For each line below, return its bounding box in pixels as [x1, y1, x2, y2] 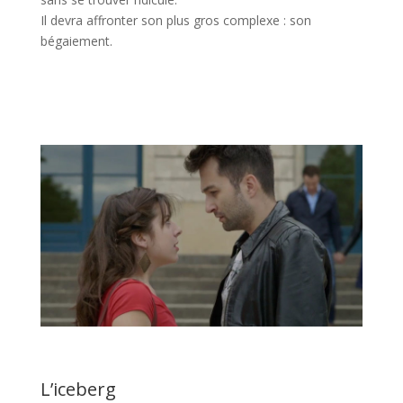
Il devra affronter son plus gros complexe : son [40, 12, 311, 30]
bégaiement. [40, 32, 112, 50]
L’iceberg [40, 376, 116, 401]
